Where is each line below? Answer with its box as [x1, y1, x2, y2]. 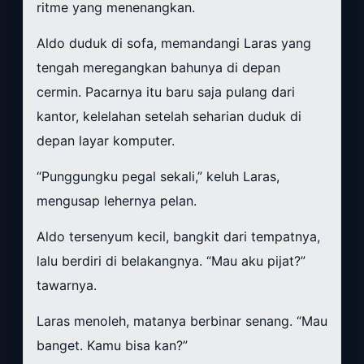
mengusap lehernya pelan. [37, 193, 197, 210]
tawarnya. [37, 277, 97, 294]
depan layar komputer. [37, 132, 175, 149]
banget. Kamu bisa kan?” [37, 337, 188, 354]
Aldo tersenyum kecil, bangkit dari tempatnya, [37, 228, 320, 245]
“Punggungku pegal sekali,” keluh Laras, [37, 168, 279, 185]
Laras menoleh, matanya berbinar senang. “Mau [37, 313, 327, 330]
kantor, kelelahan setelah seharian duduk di [37, 108, 301, 125]
